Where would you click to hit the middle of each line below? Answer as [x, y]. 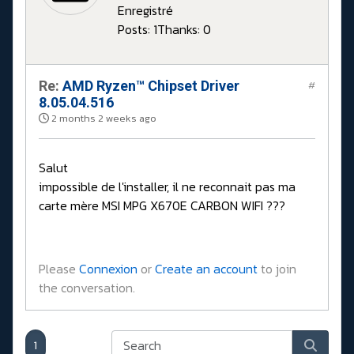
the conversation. [87, 288]
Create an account [206, 269]
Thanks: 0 [184, 30]
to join [277, 269]
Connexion [108, 269]
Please [59, 269]
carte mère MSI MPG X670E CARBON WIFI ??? [162, 206]
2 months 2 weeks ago [104, 119]
